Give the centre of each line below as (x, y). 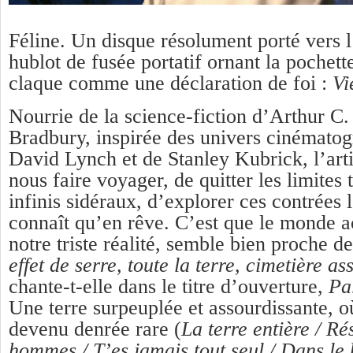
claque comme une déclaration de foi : (171, 83)
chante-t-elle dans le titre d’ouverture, (169, 286)
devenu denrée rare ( (95, 329)
